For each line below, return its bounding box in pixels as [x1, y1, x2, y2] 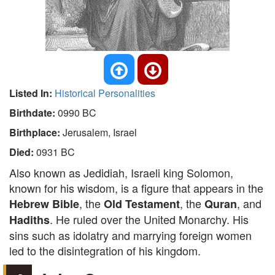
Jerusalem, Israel [63, 125, 137, 139]
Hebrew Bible [9, 196, 79, 212]
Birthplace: [9, 125, 63, 139]
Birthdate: [9, 106, 58, 120]
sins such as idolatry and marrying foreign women [9, 227, 252, 243]
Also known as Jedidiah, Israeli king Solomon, [9, 165, 233, 180]
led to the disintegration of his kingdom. [9, 242, 201, 258]
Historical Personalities [55, 86, 155, 100]
